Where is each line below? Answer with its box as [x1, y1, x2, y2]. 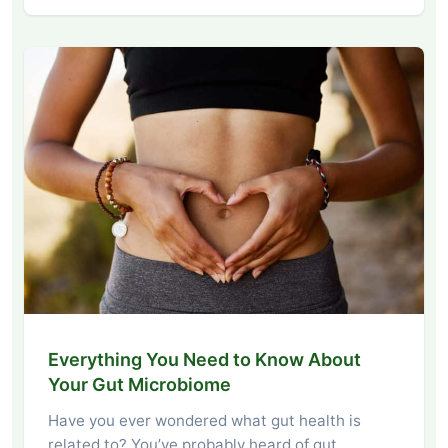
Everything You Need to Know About [48, 348, 361, 370]
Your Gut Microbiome [48, 373, 231, 395]
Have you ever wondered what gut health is [48, 410, 361, 430]
